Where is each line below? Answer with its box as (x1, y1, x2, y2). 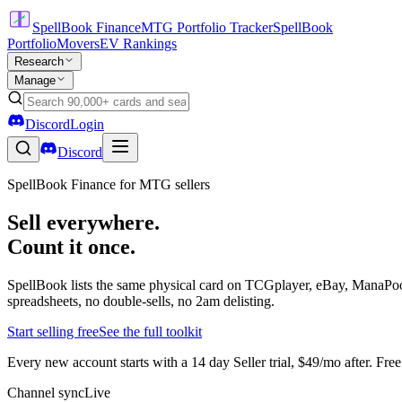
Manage (14, 74, 56, 87)
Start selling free (7, 323, 99, 339)
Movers (57, 36, 100, 51)
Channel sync (7, 384, 84, 400)
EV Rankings (100, 36, 177, 51)
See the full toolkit (99, 323, 202, 339)
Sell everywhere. (7, 210, 160, 234)
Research (14, 55, 64, 68)
